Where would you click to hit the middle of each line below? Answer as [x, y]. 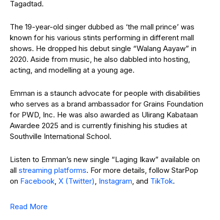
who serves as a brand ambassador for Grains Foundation [107, 104]
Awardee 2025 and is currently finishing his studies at [98, 125]
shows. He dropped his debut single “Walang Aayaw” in [103, 48]
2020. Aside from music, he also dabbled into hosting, [100, 59]
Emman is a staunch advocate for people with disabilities [105, 93]
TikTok [162, 181]
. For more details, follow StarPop [142, 170]
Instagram [115, 181]
